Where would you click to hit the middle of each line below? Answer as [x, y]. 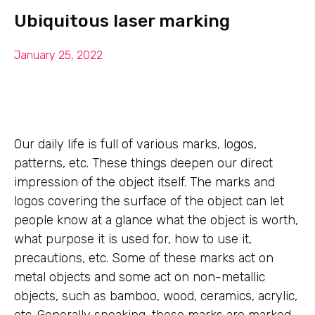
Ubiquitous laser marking [122, 21]
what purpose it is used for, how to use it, [133, 239]
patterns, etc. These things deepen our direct [143, 163]
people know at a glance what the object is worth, [156, 220]
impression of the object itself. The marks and [144, 182]
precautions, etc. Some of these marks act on [144, 258]
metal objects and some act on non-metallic [140, 277]
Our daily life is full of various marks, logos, [135, 144]
